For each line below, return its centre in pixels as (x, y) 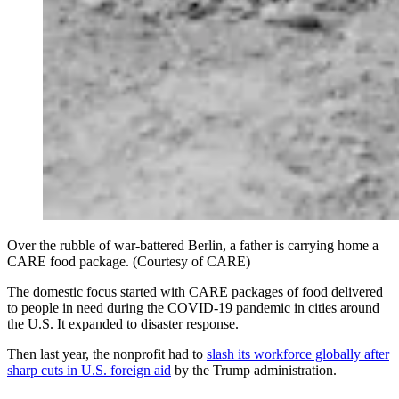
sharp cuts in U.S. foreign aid (89, 370)
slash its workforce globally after (298, 354)
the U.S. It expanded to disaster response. (123, 323)
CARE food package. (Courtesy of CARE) (129, 261)
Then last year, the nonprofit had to (107, 354)
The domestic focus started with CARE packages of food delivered (195, 291)
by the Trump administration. (254, 370)
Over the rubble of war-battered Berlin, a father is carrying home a (193, 245)
